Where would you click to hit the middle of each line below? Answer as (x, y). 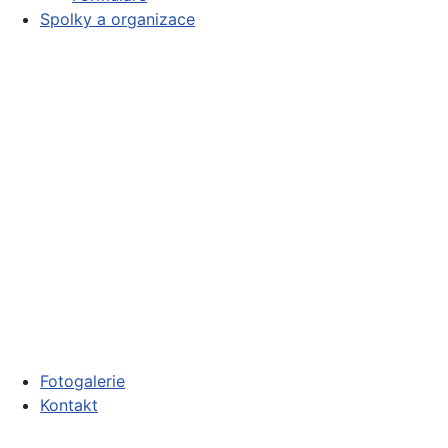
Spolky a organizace (117, 19)
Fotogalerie (82, 381)
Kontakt (69, 405)
